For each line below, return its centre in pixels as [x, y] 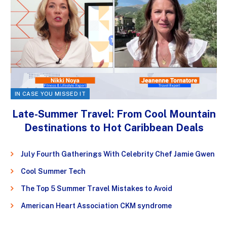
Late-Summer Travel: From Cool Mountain [114, 114]
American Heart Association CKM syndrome [96, 205]
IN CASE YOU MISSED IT [50, 93]
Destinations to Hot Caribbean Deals [114, 127]
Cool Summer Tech [53, 171]
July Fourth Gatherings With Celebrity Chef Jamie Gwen [118, 154]
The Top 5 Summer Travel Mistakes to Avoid [97, 188]
